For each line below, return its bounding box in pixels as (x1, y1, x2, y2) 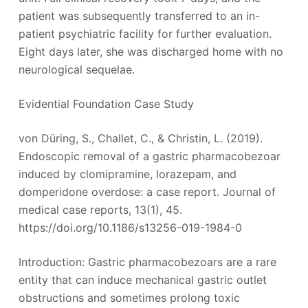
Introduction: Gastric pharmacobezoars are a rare (18, 254, 276, 269)
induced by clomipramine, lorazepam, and (18, 166, 236, 181)
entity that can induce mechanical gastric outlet (18, 272, 267, 287)
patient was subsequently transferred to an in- (18, 8, 260, 23)
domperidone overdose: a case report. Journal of (18, 184, 276, 199)
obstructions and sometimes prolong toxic (18, 290, 240, 305)
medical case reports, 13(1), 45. (18, 202, 182, 217)
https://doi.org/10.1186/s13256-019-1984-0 (18, 220, 242, 234)
